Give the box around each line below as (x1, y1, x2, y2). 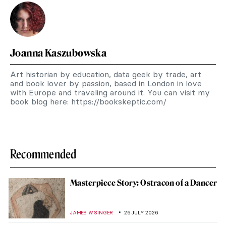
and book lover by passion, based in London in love (10, 78, 202, 88)
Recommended (10, 146, 77, 161)
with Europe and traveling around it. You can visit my (10, 87, 210, 97)
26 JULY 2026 (124, 209, 158, 216)
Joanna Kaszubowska (10, 46, 107, 59)
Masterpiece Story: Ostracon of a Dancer (70, 178, 217, 188)
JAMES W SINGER (70, 209, 114, 216)
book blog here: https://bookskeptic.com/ (10, 96, 166, 106)
